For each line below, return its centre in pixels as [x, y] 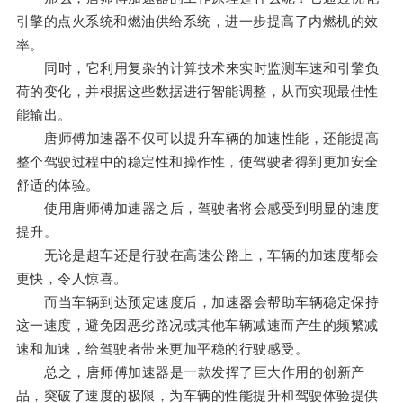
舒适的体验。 [58, 185]
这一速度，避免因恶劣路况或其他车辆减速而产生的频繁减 [197, 326]
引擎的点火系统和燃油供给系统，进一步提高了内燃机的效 [197, 22]
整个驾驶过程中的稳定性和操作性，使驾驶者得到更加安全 [197, 162]
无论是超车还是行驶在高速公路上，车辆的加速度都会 [197, 255]
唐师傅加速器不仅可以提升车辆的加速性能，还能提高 [197, 139]
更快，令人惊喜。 [72, 279]
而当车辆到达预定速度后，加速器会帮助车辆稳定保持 [197, 302]
